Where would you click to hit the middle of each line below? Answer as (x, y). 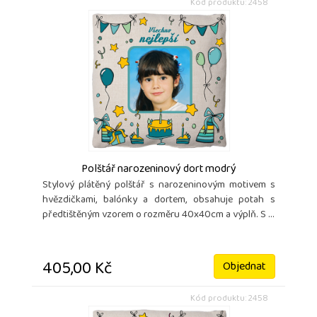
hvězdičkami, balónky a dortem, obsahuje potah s (159, 200)
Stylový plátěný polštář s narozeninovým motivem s (159, 185)
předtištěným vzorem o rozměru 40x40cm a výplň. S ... (158, 215)
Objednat (244, 267)
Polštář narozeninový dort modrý (159, 169)
